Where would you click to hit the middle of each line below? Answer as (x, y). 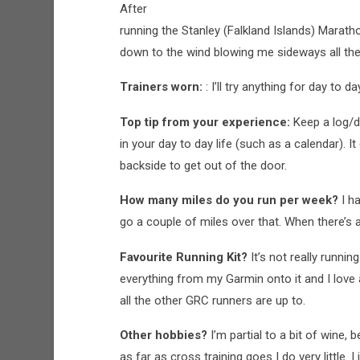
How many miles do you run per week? (230, 200)
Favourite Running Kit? (185, 257)
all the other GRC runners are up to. (212, 300)
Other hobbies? (165, 335)
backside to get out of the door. (203, 165)
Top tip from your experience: (206, 122)
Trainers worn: (162, 87)
